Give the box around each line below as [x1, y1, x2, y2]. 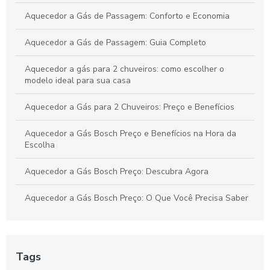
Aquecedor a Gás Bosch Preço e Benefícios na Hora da [25, 127, 236, 139]
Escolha [25, 139, 55, 151]
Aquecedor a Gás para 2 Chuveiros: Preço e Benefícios [25, 101, 234, 113]
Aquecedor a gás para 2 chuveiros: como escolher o [25, 63, 224, 75]
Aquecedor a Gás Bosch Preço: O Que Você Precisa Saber [25, 192, 248, 204]
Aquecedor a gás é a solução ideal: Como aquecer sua [25, 256, 234, 268]
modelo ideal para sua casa [25, 74, 131, 86]
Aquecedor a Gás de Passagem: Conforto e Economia [25, 10, 230, 22]
